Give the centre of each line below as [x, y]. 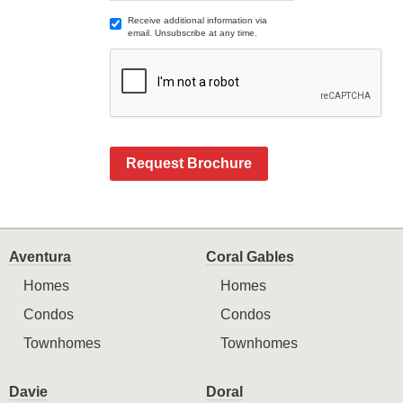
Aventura [40, 257]
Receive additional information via [197, 21]
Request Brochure [188, 164]
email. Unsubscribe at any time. [192, 33]
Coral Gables [250, 257]
